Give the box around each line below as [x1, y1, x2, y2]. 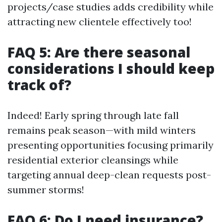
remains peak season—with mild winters [7, 124, 196, 136]
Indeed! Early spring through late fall [7, 109, 179, 121]
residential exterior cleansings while [7, 154, 178, 166]
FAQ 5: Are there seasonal [7, 43, 190, 61]
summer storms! [7, 183, 84, 196]
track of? [7, 75, 71, 94]
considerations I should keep [7, 59, 215, 78]
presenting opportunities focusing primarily [7, 139, 214, 151]
